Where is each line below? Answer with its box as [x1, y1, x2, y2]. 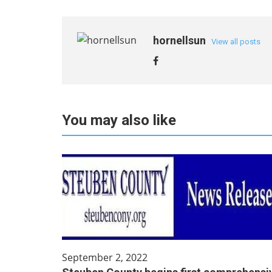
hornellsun [153, 34, 208, 47]
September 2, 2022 [62, 251, 148, 264]
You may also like [62, 112, 176, 129]
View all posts [211, 37, 260, 46]
